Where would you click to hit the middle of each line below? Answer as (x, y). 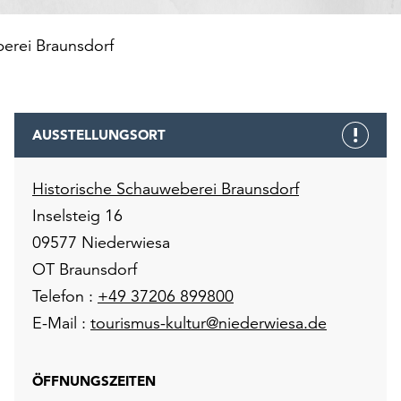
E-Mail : (61, 323)
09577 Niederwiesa (101, 242)
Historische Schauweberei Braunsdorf (166, 188)
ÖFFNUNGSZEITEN (94, 381)
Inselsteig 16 (77, 215)
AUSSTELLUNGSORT (99, 135)
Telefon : (65, 296)
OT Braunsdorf (85, 269)
